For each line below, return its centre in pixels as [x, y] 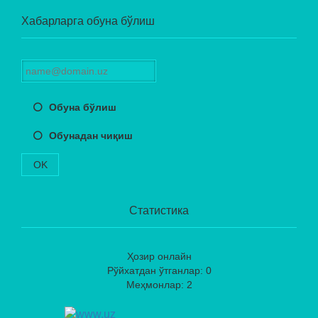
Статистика [159, 210]
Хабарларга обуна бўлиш [88, 21]
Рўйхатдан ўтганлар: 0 [159, 270]
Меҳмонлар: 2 [159, 284]
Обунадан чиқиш [91, 135]
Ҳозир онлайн [159, 256]
